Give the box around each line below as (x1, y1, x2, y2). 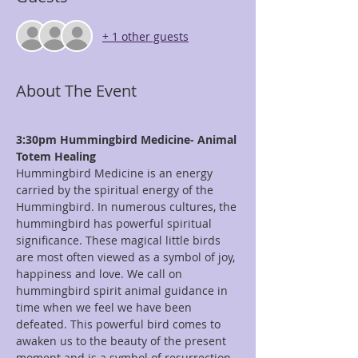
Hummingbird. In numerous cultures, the (16, 199, 240, 214)
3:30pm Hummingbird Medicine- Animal (16, 132, 240, 147)
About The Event (16, 80, 137, 101)
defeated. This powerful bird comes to (16, 316, 224, 332)
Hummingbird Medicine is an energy (16, 165, 216, 181)
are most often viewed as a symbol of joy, (16, 249, 238, 265)
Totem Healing (16, 149, 96, 164)
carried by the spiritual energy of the (16, 182, 217, 197)
